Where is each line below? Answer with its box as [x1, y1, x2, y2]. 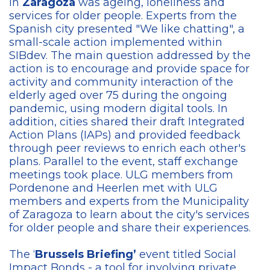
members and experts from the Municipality [9, 194, 249, 208]
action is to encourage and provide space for [9, 61, 250, 75]
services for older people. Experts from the [9, 8, 237, 22]
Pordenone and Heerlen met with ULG [9, 181, 218, 195]
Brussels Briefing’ [35, 247, 139, 261]
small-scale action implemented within [9, 35, 222, 49]
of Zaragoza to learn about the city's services [9, 207, 250, 221]
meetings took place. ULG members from [9, 168, 233, 181]
